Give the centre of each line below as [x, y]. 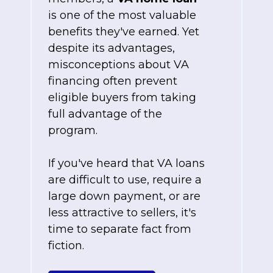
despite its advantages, [112, 48]
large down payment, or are [124, 196]
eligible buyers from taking [122, 97]
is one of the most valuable [122, 15]
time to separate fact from [120, 229]
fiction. [66, 245]
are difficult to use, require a [125, 179]
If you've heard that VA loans [126, 163]
